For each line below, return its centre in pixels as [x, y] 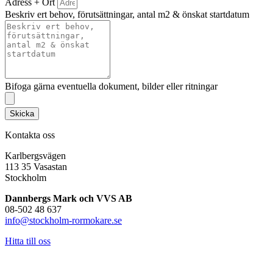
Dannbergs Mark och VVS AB [69, 199]
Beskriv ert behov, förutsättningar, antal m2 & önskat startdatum [127, 15]
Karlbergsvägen [35, 156]
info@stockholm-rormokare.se [63, 221]
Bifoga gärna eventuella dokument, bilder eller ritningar [111, 87]
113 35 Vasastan [36, 167]
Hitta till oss [28, 241]
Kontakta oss [30, 135]
